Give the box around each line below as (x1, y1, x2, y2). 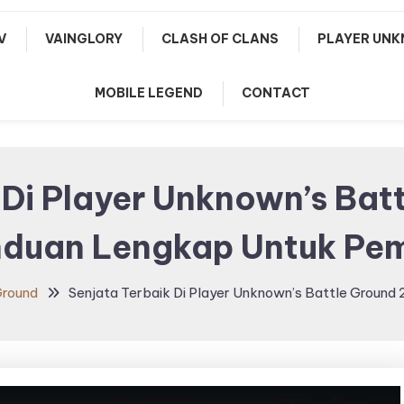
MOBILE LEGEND (94, 85, 203, 101)
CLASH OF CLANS (161, 31, 279, 47)
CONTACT (241, 85, 310, 101)
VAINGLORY (45, 31, 123, 47)
